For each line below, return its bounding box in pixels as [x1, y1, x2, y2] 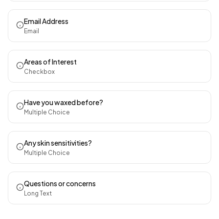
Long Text [24, 190, 52, 197]
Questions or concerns [24, 179, 96, 188]
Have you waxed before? [24, 98, 103, 107]
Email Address [24, 17, 68, 25]
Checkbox [24, 68, 55, 75]
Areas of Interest [24, 57, 77, 66]
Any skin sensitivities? [24, 138, 92, 147]
